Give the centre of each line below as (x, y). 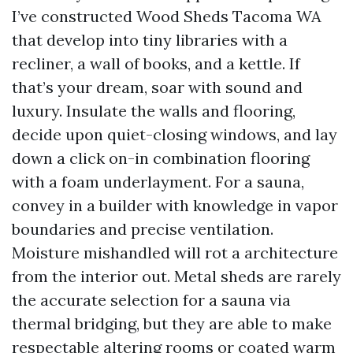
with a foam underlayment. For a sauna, (158, 181)
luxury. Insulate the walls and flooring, (154, 110)
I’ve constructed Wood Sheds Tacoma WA (167, 16)
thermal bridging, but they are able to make (172, 323)
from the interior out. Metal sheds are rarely (176, 276)
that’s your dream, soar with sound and (157, 87)
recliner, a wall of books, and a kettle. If (156, 63)
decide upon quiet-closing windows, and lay (175, 134)
